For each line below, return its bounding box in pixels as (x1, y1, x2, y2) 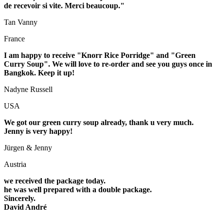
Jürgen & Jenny (4, 143, 52, 152)
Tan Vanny (4, 18, 37, 26)
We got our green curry (4, 118, 83, 127)
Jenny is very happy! (4, 127, 73, 135)
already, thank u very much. (99, 118, 194, 127)
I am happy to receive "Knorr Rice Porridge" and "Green (4, 51, 196, 59)
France (4, 34, 25, 43)
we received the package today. (4, 176, 106, 185)
